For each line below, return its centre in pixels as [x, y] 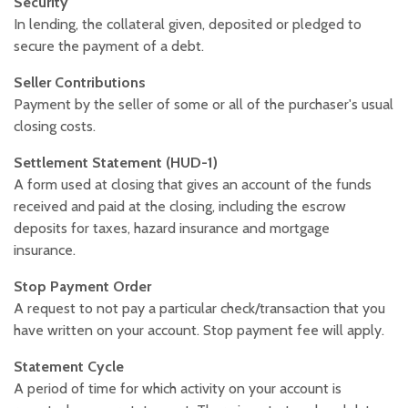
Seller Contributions [82, 83]
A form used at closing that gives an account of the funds [193, 185]
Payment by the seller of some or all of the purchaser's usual [204, 105]
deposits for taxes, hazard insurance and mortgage [172, 229]
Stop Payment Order [82, 287]
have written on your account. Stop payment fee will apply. [199, 331]
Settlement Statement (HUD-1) [116, 163]
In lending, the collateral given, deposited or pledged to [188, 25]
